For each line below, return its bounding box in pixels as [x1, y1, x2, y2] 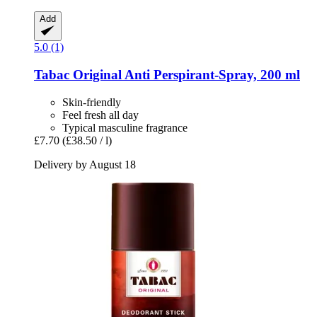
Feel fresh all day [62, 108, 139, 121]
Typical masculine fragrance [62, 121, 188, 134]
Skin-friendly [62, 96, 121, 108]
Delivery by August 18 [34, 158, 136, 171]
